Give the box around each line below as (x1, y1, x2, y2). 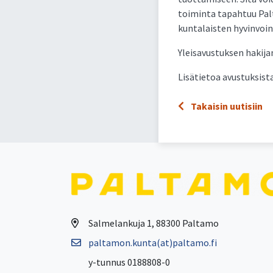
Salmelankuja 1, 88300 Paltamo (88, 217, 219, 230)
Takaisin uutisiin (188, 100, 263, 112)
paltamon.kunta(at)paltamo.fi (88, 236, 217, 249)
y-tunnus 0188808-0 (88, 256, 170, 269)
